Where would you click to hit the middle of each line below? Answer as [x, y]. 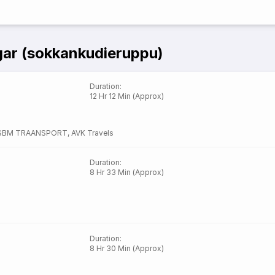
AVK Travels [92, 133]
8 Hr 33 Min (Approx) [127, 172]
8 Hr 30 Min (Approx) [127, 248]
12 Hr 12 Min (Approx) [127, 96]
